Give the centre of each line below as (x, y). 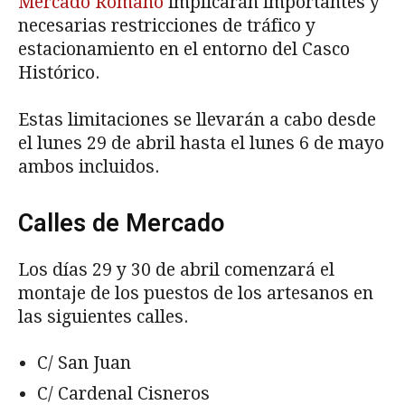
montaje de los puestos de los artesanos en (196, 293)
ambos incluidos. (89, 166)
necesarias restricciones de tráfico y (167, 25)
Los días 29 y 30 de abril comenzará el (176, 269)
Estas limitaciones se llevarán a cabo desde (197, 119)
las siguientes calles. (103, 316)
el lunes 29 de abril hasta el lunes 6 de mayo (201, 143)
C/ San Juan (84, 363)
